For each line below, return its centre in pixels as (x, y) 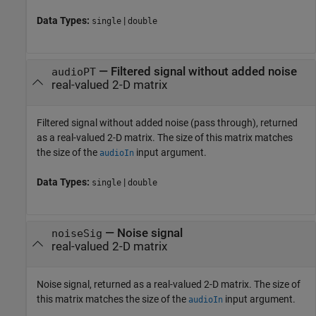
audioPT (73, 72)
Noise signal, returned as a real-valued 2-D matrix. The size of (169, 284)
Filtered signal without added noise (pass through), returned (167, 122)
